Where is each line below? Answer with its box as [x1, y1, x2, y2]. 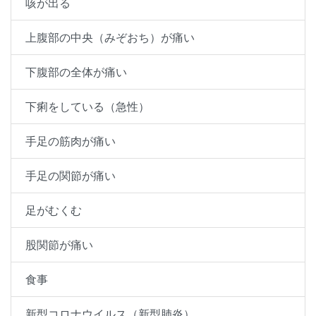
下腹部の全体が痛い [25, 65, 127, 80]
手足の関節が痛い [25, 169, 116, 183]
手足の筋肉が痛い [25, 134, 116, 149]
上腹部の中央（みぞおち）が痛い [25, 30, 195, 45]
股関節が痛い [25, 238, 93, 253]
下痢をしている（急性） [25, 99, 150, 114]
